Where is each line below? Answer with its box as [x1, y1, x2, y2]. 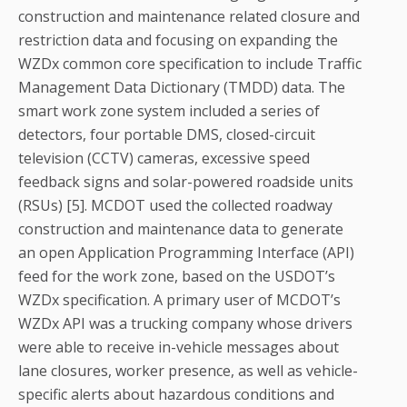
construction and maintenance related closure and [18, 6, 360, 27]
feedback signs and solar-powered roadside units [18, 172, 353, 193]
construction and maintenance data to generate [18, 219, 343, 240]
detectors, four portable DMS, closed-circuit [18, 124, 315, 145]
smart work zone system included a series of [18, 101, 320, 122]
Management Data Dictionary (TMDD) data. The [18, 77, 345, 98]
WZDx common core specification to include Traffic [18, 54, 362, 74]
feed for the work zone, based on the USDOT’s [18, 266, 335, 287]
